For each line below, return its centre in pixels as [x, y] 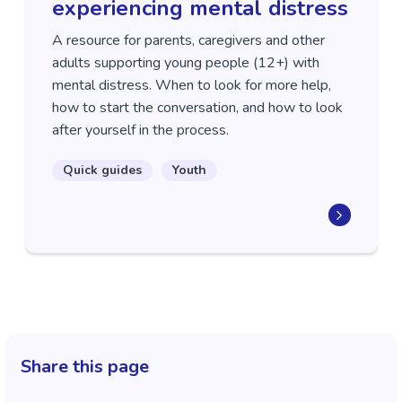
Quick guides [102, 170]
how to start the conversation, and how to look [197, 108]
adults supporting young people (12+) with [185, 63]
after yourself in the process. [142, 131]
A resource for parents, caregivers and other [188, 41]
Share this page [84, 367]
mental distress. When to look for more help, [191, 86]
